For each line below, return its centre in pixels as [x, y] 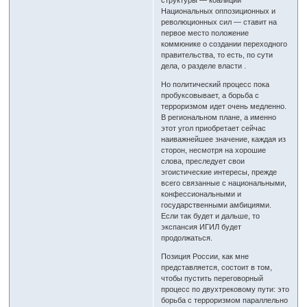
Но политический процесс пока [216, 85]
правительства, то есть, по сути [217, 55]
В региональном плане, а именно [219, 118]
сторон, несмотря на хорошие [214, 150]
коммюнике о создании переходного [224, 44]
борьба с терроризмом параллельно [225, 300]
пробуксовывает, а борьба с [210, 96]
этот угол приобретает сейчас [214, 128]
